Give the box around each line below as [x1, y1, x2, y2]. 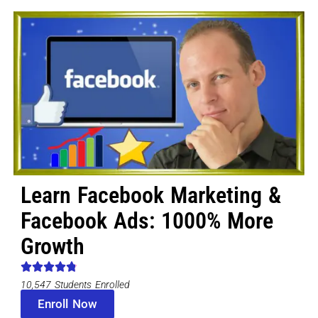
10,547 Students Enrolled [20, 278, 130, 290]
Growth [20, 233, 84, 261]
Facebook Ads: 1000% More [20, 207, 273, 235]
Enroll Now [37, 297, 97, 312]
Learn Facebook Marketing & [20, 182, 281, 209]
